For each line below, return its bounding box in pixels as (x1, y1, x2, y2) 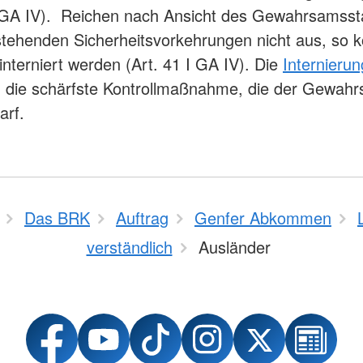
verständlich (86, 235, 173, 258)
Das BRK (24, 206, 90, 229)
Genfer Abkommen (194, 206, 331, 229)
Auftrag (116, 206, 169, 229)
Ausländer (198, 235, 271, 258)
